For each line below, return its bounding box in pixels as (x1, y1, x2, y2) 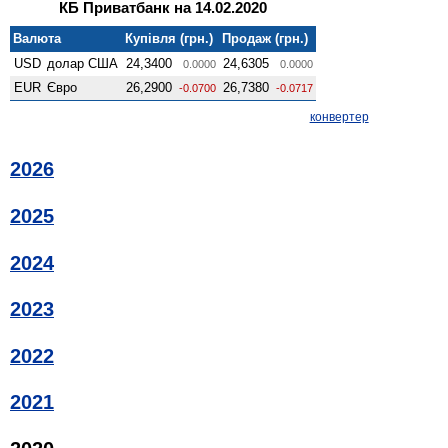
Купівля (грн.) (125, 30, 214, 46)
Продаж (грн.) (222, 30, 309, 46)
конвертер (309, 109, 369, 124)
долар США (47, 55, 119, 71)
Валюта (13, 30, 62, 46)
